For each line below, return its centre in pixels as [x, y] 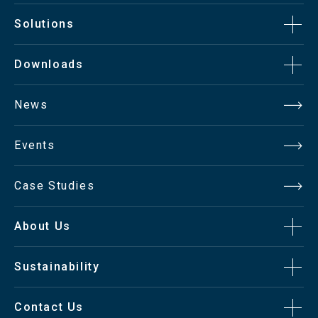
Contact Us [49, 307]
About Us [43, 226]
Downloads [49, 64]
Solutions [44, 23]
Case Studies [55, 185]
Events [35, 145]
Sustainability [57, 266]
